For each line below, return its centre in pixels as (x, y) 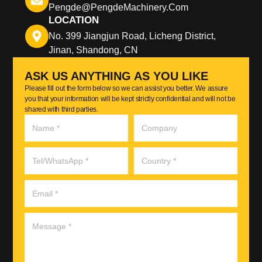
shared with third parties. (61, 110)
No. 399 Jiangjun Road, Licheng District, (132, 36)
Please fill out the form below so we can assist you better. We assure (126, 89)
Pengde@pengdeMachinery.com (118, 8)
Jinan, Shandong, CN (93, 50)
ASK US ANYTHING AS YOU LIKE (117, 76)
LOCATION (73, 20)
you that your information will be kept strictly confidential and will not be (130, 99)
